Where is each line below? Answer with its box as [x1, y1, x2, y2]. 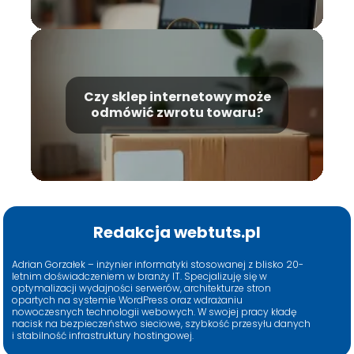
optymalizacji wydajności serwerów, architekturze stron [12, 281, 272, 296]
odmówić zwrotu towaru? [91, 104, 263, 122]
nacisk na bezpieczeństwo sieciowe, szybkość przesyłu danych [12, 317, 311, 331]
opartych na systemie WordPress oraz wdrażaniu [12, 293, 243, 307]
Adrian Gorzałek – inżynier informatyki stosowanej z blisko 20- [12, 258, 304, 272]
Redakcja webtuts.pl [92, 221, 261, 244]
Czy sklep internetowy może [83, 88, 271, 107]
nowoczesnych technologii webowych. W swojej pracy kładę [12, 305, 297, 319]
